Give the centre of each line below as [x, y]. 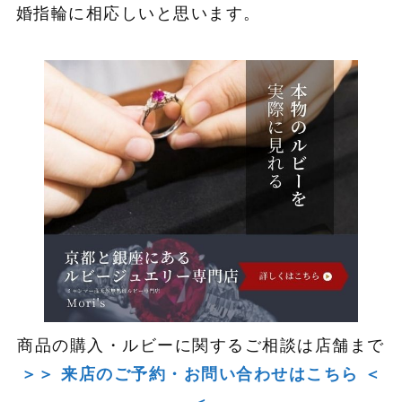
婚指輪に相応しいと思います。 [138, 14]
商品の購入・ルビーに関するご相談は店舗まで [201, 345]
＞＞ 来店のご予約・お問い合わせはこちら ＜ [201, 374]
